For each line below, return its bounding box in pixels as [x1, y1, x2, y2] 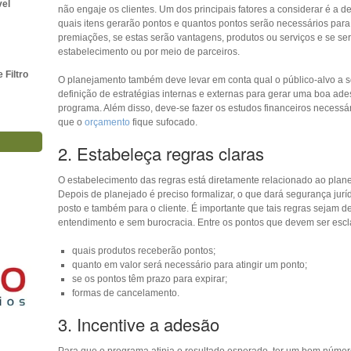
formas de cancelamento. [71, 287, 179, 299]
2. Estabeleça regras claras [57, 140, 264, 165]
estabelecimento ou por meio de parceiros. [57, 45, 240, 57]
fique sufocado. [129, 116, 197, 128]
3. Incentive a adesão [57, 311, 219, 336]
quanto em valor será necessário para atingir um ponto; [71, 259, 307, 270]
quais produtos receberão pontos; [71, 244, 215, 256]
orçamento [84, 116, 130, 128]
